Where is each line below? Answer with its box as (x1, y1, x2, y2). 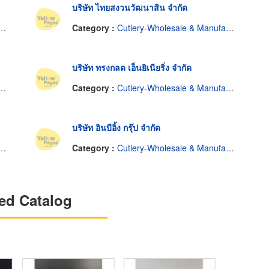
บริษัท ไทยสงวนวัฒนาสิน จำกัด (71, 1, 187, 14)
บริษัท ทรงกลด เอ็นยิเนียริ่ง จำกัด (71, 61, 192, 74)
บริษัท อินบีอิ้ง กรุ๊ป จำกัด (71, 121, 160, 134)
